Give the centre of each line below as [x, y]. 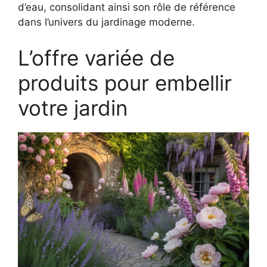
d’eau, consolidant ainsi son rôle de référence [127, 7]
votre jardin [73, 108]
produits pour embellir [125, 83]
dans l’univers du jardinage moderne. [106, 22]
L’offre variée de [96, 58]
